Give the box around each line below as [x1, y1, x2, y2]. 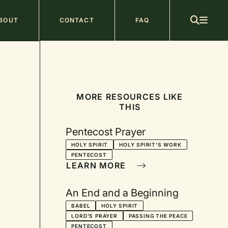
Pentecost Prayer [66, 126, 146, 138]
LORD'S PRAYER [71, 213, 118, 219]
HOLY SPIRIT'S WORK [119, 141, 182, 148]
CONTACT [59, 16, 94, 24]
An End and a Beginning [66, 187, 179, 199]
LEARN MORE [66, 160, 129, 170]
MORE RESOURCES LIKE [76, 92, 183, 102]
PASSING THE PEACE [128, 213, 188, 219]
